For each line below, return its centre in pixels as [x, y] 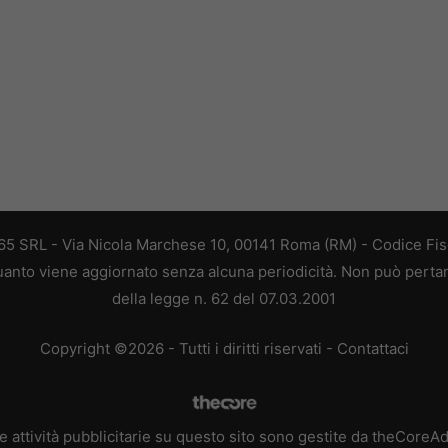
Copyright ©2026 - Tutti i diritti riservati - [188, 348]
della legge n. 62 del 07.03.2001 [224, 299]
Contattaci [372, 348]
